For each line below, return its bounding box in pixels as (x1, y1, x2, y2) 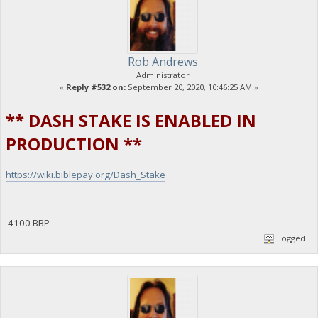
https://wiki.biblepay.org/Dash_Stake (5, 168, 165, 182)
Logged (275, 232, 306, 243)
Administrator (136, 69, 190, 80)
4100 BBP (5, 216, 50, 230)
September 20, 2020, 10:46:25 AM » (126, 81, 258, 92)
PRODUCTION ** (5, 132, 142, 156)
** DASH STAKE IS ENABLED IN (5, 109, 256, 133)
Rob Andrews (127, 53, 198, 70)
